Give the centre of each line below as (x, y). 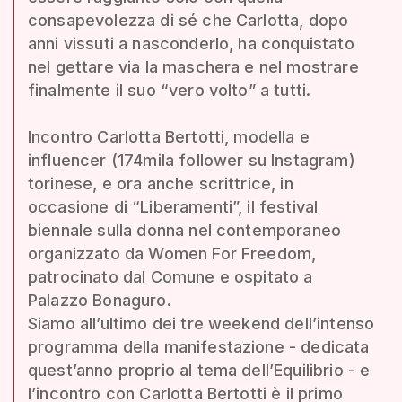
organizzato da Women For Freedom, (172, 253)
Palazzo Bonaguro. (100, 300)
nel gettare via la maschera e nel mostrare (193, 66)
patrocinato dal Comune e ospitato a (170, 276)
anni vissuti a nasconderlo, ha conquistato (191, 43)
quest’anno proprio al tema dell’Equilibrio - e (199, 370)
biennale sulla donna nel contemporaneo (185, 230)
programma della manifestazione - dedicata (199, 346)
